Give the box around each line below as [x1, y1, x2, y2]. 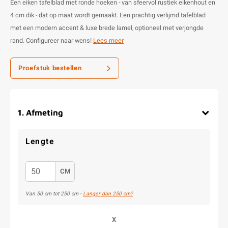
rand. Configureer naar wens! [10, 36, 93, 45]
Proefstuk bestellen [18, 63, 82, 73]
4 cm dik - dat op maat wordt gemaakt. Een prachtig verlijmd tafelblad [10, 11, 206, 20]
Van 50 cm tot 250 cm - [25, 190, 83, 197]
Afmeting [26, 107, 63, 117]
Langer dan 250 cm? [83, 190, 133, 197]
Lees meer [93, 36, 124, 45]
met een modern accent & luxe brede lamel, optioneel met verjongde [10, 23, 204, 33]
